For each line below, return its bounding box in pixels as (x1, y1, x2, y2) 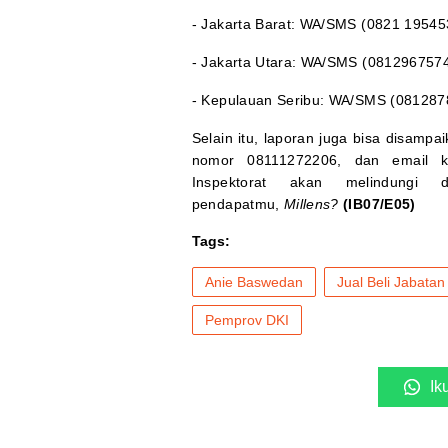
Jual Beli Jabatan (336, 274, 445, 291)
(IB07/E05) (343, 196, 416, 213)
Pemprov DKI (204, 312, 289, 329)
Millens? (283, 196, 339, 213)
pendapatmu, (191, 196, 284, 213)
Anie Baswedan (204, 274, 303, 291)
